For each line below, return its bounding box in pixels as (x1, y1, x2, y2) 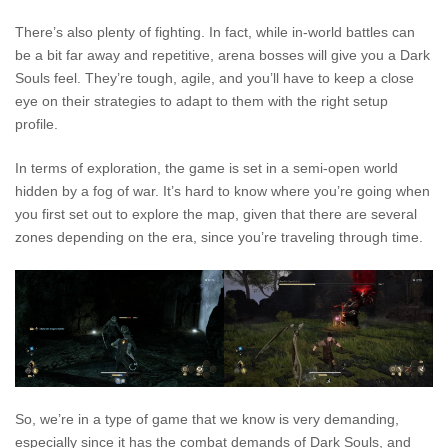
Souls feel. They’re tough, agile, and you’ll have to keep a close (15, 69, 414, 86)
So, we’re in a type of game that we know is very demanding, (15, 410, 399, 427)
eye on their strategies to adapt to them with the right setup (15, 92, 388, 109)
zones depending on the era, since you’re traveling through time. (15, 228, 423, 245)
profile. (15, 115, 58, 132)
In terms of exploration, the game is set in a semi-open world (15, 159, 398, 176)
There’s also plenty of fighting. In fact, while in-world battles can (15, 23, 415, 40)
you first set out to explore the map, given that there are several (15, 205, 417, 222)
